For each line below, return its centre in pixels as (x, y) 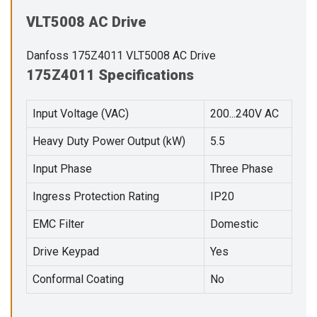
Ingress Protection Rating (96, 196)
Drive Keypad (66, 251)
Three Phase (242, 168)
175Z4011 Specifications (110, 75)
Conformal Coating (78, 279)
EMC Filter (58, 224)
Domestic (234, 224)
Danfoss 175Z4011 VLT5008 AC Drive (121, 55)
